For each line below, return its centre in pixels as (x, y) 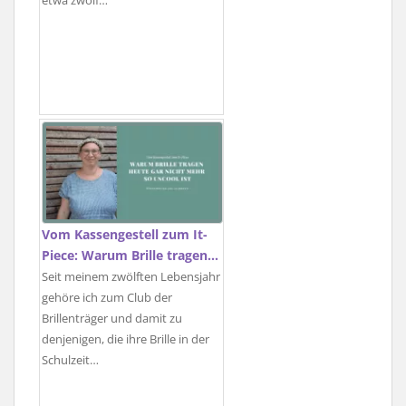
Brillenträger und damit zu (112, 319)
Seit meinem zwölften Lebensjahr (131, 277)
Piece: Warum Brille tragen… (130, 256)
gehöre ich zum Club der (107, 298)
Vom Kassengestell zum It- (125, 235)
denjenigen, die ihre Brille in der (126, 340)
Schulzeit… (70, 361)
